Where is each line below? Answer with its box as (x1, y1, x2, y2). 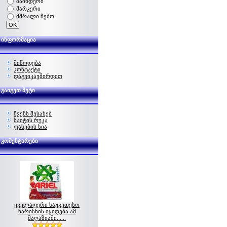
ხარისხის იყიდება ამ (18, 208, 76, 214)
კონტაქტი (14, 66, 41, 72)
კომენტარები (1, 138, 38, 144)
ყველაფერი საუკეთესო (14, 202, 80, 208)
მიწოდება (14, 60, 41, 66)
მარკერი (16, 6, 41, 12)
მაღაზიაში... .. (28, 215, 66, 221)
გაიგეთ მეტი (1, 87, 35, 93)
